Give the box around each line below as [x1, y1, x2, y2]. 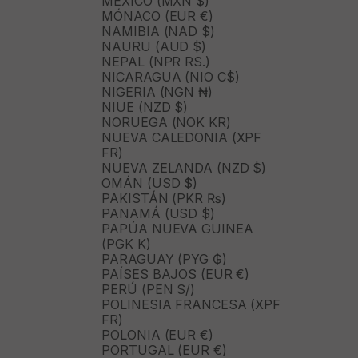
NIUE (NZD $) [101, 99, 189, 116]
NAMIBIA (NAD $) [101, 23, 215, 40]
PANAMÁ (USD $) [101, 205, 215, 222]
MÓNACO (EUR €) [101, 8, 213, 25]
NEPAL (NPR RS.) [101, 54, 210, 70]
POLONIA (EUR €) [101, 327, 213, 344]
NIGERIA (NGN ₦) [101, 84, 213, 101]
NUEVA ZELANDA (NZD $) [101, 160, 267, 177]
